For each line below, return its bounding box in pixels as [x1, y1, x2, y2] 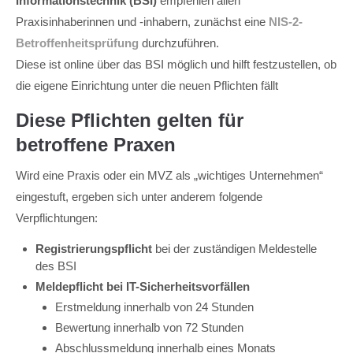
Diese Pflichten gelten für [16, 110, 243, 131]
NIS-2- [269, 15, 303, 28]
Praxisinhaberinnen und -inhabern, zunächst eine [16, 15, 269, 28]
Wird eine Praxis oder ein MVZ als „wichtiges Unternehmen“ [16, 169, 323, 182]
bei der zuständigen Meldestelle [152, 242, 317, 255]
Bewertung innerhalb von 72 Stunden [55, 321, 243, 334]
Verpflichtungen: [16, 211, 98, 225]
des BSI [35, 259, 76, 273]
